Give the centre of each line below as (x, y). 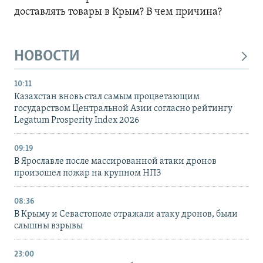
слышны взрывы (48, 226)
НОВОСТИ (47, 56)
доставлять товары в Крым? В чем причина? (119, 12)
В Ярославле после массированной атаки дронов (115, 162)
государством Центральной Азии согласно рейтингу (123, 109)
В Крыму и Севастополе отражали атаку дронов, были (126, 215)
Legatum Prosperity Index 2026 (77, 121)
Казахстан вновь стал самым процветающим (107, 97)
